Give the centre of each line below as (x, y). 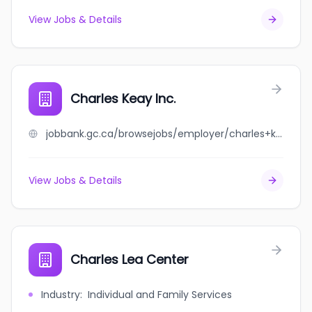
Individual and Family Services (160, 295)
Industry (61, 295)
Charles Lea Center (130, 259)
